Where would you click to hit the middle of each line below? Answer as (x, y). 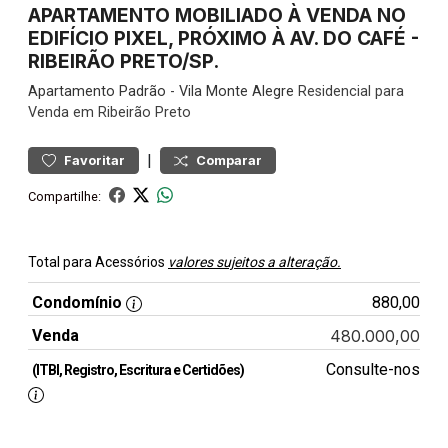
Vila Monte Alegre (236, 91)
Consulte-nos (372, 369)
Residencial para (349, 91)
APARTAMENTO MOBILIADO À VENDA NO (217, 15)
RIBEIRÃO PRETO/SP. (123, 61)
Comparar (229, 160)
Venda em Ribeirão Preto (109, 112)
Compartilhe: (64, 196)
